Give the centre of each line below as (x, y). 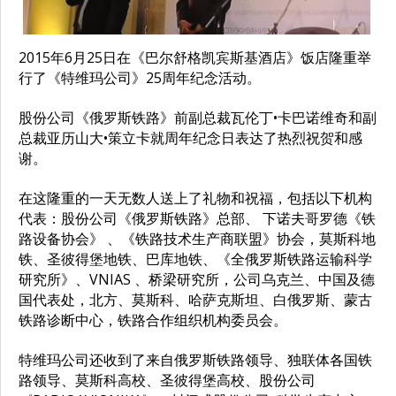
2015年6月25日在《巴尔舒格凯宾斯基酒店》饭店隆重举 (195, 57)
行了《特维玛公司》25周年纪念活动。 (140, 77)
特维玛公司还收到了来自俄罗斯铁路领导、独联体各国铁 (195, 359)
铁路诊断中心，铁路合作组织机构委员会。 (153, 320)
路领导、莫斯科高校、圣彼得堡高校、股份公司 (167, 380)
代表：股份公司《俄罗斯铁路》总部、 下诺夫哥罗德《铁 (197, 218)
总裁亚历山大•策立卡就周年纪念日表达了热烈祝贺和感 (190, 137)
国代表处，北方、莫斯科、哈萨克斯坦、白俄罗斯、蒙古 (195, 299)
